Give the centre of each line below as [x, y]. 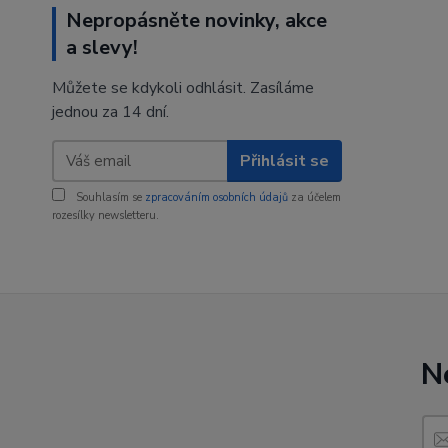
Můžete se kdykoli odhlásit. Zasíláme [183, 88]
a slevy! [102, 47]
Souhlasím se [109, 197]
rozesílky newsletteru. [105, 215]
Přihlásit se [284, 160]
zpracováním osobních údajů [216, 197]
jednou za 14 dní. [110, 112]
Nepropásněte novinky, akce [196, 20]
